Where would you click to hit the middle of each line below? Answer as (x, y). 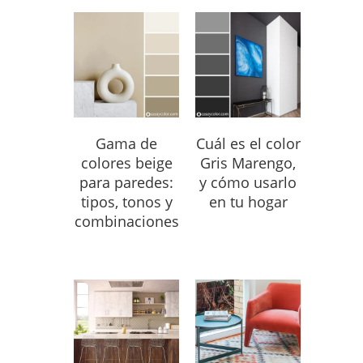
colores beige (126, 163)
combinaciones (126, 221)
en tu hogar (248, 202)
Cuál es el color (248, 143)
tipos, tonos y (126, 202)
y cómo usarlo (248, 182)
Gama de (126, 143)
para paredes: (126, 182)
